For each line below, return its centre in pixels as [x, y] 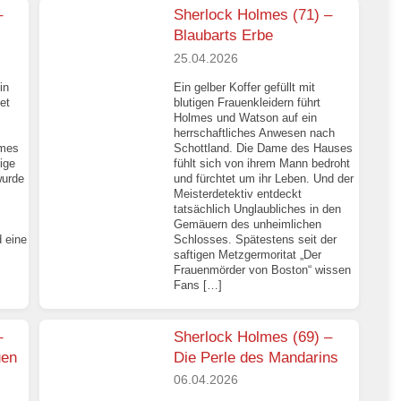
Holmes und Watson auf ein [246, 117]
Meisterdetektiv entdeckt [238, 193]
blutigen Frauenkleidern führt [247, 102]
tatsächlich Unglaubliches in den [258, 209]
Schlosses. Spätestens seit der [256, 239]
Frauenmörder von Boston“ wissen [263, 269]
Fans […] [198, 285]
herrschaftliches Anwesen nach [255, 132]
